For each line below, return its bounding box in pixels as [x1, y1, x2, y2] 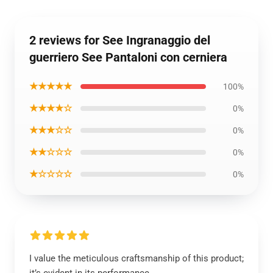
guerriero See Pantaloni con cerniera [29, 50, 227, 65]
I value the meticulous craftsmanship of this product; [29, 253, 244, 264]
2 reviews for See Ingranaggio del [29, 33, 210, 48]
